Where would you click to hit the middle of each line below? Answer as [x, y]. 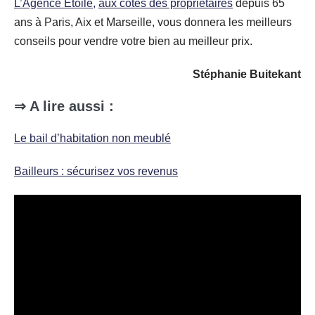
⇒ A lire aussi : [64, 106]
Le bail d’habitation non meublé [92, 138]
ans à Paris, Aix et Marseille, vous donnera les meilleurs [153, 22]
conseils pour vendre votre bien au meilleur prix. [133, 41]
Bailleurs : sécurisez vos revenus [96, 171]
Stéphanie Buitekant [247, 74]
